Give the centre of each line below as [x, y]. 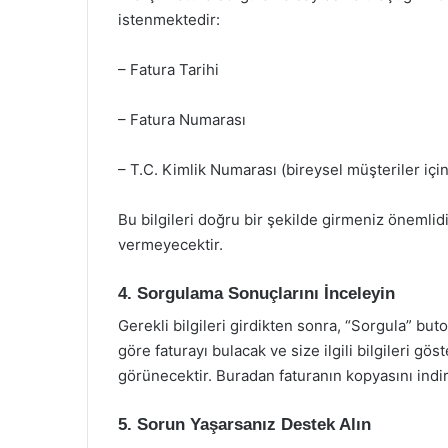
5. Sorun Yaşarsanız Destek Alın [244, 424]
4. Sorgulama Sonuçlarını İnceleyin [256, 293]
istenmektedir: [169, 19]
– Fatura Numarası [182, 119]
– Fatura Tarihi [168, 69]
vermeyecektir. [170, 244]
